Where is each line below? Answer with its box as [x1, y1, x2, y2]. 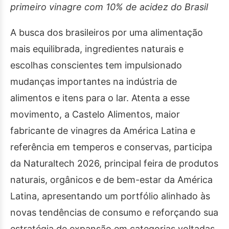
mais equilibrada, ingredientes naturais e [10, 43, 184, 55]
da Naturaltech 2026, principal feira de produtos [10, 158, 218, 169]
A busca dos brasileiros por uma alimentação [10, 27, 203, 38]
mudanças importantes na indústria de [10, 76, 177, 87]
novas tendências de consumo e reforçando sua [10, 207, 218, 218]
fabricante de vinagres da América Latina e [10, 125, 195, 136]
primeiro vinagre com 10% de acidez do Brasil [10, 2, 208, 13]
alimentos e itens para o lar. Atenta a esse [10, 93, 190, 104]
